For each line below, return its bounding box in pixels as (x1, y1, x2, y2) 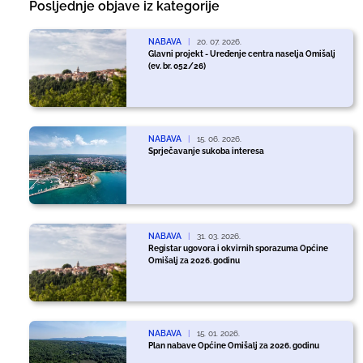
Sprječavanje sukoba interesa (147, 146, 264, 156)
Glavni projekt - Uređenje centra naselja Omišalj (147, 49, 335, 58)
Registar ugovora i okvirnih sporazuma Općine (147, 243, 328, 253)
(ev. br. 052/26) (147, 61, 206, 70)
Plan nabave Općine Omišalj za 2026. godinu (147, 340, 319, 350)
